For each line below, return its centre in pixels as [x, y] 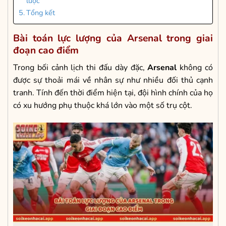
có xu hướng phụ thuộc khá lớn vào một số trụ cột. [103, 105]
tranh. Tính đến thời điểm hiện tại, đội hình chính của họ [113, 93]
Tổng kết [40, 13]
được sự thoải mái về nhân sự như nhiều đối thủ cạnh [113, 80]
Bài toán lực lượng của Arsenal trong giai [113, 39]
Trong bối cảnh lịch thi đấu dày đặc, [80, 67]
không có [195, 67]
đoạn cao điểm [46, 51]
